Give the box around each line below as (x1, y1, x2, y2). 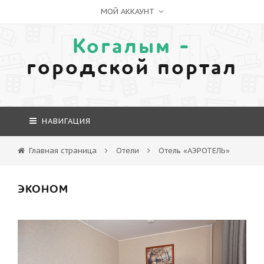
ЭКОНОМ (18, 182, 68, 197)
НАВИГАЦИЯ (39, 116, 91, 126)
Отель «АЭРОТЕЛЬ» (159, 146, 230, 156)
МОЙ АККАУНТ (101, 6, 157, 16)
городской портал (27, 54, 237, 82)
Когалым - (72, 32, 192, 61)
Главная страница (29, 146, 97, 156)
